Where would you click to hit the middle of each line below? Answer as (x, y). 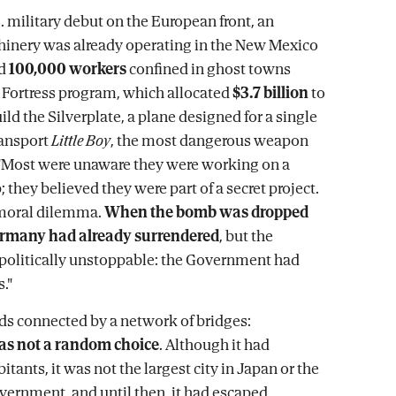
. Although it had (214, 344)
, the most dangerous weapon (209, 140)
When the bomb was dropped (206, 212)
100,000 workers (68, 69)
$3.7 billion (270, 92)
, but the (246, 236)
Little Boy (81, 140)
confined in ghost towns (209, 69)
